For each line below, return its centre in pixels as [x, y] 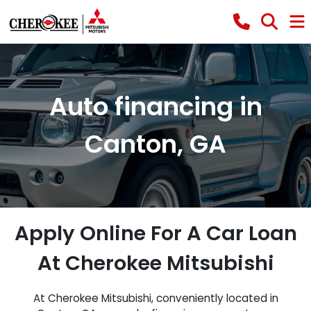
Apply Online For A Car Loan [155, 233]
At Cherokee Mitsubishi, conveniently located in [155, 298]
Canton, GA [155, 144]
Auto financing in [155, 107]
